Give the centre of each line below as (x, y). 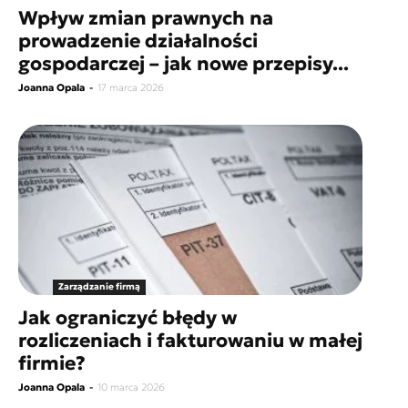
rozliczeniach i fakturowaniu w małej (190, 340)
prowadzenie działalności (138, 41)
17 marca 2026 (131, 87)
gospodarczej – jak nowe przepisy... (184, 63)
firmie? (54, 363)
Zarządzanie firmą (99, 286)
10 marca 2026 (131, 387)
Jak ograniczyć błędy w (127, 317)
